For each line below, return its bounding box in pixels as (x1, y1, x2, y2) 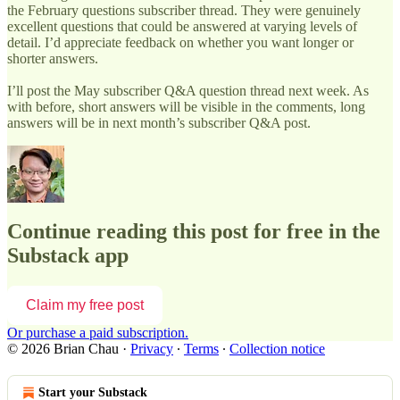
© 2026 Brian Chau (7, 341, 119, 357)
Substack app (7, 244, 129, 268)
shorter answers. (7, 50, 98, 66)
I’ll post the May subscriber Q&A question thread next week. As (7, 82, 369, 98)
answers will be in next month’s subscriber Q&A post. (7, 114, 311, 130)
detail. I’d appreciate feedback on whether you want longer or (7, 34, 354, 50)
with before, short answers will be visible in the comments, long (7, 98, 365, 114)
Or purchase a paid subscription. (7, 325, 188, 341)
